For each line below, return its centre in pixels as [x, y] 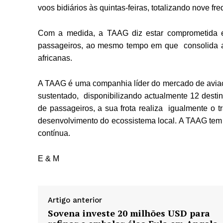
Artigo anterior [75, 200]
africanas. [57, 58]
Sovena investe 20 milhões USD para [129, 213]
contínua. [54, 133]
